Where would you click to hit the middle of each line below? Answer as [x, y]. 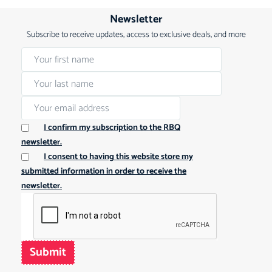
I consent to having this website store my [118, 157]
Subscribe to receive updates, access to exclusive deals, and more [136, 35]
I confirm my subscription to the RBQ [112, 128]
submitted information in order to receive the [104, 172]
